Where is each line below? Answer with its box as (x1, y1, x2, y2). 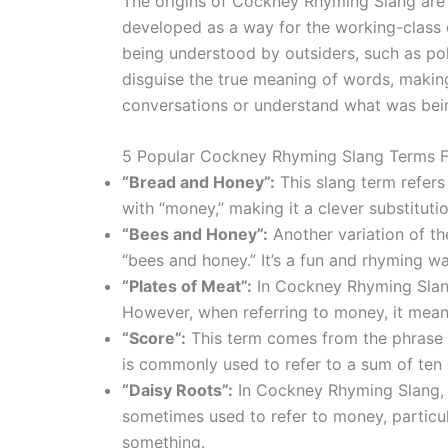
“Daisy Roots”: (122, 380, 233, 401)
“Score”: (122, 328, 186, 349)
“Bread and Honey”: (122, 172, 275, 193)
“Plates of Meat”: (122, 276, 252, 297)
